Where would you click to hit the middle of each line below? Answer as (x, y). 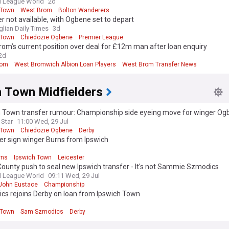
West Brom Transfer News (159, 65)
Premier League (101, 38)
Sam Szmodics (42, 212)
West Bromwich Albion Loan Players (65, 65)
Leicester (71, 158)
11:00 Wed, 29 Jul (43, 122)
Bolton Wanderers (84, 10)
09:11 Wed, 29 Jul (74, 176)
